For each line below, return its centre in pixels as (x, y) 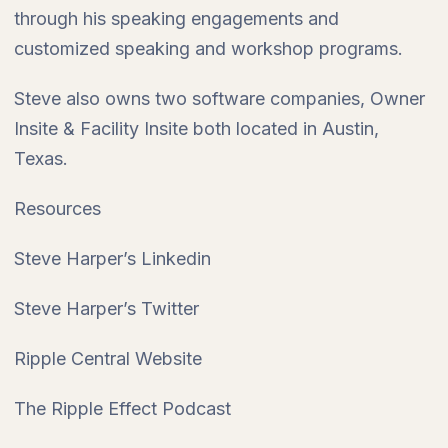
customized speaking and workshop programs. (208, 48)
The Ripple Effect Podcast (122, 408)
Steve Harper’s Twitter (106, 308)
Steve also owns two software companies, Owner (219, 98)
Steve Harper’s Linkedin (112, 258)
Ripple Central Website (108, 358)
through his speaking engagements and (176, 18)
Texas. (41, 158)
